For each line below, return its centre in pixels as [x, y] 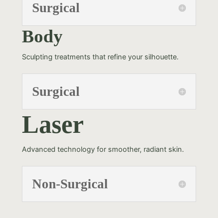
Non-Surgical [70, 184]
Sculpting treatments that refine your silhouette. [100, 57]
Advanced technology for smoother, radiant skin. [103, 149]
